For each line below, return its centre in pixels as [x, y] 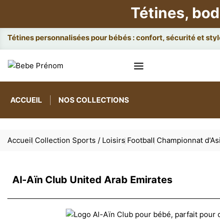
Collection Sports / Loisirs [80, 140]
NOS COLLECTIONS [94, 100]
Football [141, 140]
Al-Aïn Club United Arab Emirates [92, 180]
